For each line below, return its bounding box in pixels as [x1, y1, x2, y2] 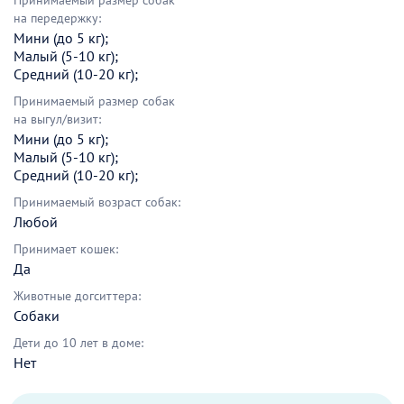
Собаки [14, 307, 60, 326]
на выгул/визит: [14, 111, 101, 128]
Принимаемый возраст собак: [14, 194, 180, 211]
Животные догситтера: [14, 288, 141, 305]
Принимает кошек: [14, 241, 118, 258]
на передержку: [14, 10, 101, 27]
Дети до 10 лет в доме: [14, 335, 143, 352]
